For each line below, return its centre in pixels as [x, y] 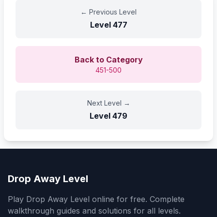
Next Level [104, 103]
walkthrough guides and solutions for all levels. [94, 210]
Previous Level [113, 12]
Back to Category [108, 59]
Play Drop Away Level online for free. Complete [96, 199]
